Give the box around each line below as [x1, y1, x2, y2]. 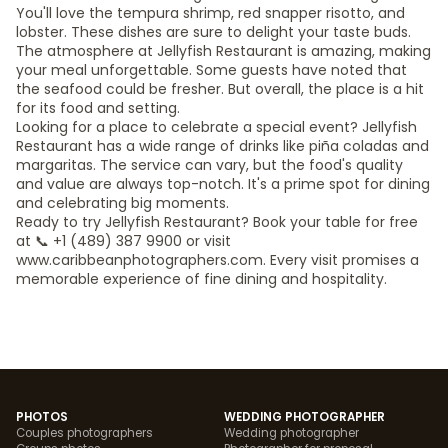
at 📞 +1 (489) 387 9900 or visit [16, 231, 231, 251]
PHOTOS [16, 409, 68, 425]
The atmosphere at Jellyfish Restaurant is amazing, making [16, 41, 431, 61]
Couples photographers [16, 425, 153, 441]
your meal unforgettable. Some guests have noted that [16, 60, 407, 80]
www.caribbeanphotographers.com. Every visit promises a [16, 250, 419, 270]
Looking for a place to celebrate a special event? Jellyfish [16, 117, 417, 137]
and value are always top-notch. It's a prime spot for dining [16, 174, 430, 194]
